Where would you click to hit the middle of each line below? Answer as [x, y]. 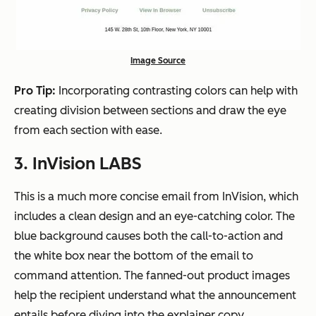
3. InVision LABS [78, 164]
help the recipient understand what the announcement [155, 296]
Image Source [158, 61]
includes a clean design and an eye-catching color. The [154, 217]
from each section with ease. [88, 130]
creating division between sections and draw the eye [150, 111]
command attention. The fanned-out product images [152, 276]
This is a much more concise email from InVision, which [156, 197]
